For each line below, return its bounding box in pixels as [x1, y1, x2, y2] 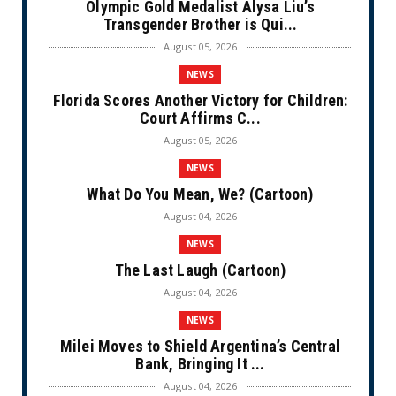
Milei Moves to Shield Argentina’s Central [59, 337, 341, 356]
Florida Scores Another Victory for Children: [52, 91, 348, 110]
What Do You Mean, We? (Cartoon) [87, 185, 314, 204]
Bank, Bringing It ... [135, 354, 265, 374]
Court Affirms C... [140, 109, 261, 128]
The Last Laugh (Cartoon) [114, 261, 286, 280]
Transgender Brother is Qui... [103, 15, 298, 34]
